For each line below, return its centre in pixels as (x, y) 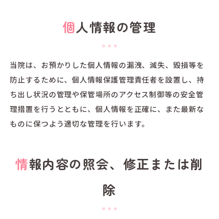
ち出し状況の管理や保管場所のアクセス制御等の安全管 (107, 94)
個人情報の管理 (116, 26)
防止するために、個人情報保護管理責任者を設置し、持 (107, 79)
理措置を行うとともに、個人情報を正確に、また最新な (107, 109)
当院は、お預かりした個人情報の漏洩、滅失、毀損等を (107, 65)
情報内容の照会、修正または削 (22, 163)
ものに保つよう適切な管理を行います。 (80, 123)
